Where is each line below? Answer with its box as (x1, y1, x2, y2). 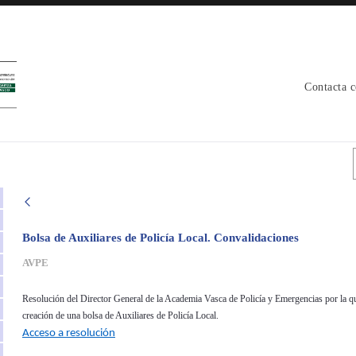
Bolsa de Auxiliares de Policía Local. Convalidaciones (21, 230, 299, 244)
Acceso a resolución (21, 327, 115, 339)
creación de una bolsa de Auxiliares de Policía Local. (21, 309, 219, 321)
